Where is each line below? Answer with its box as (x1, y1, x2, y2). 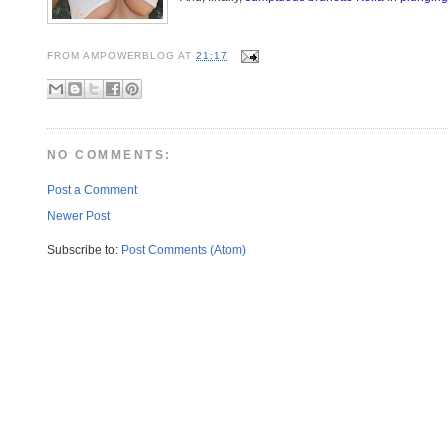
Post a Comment (47, 182, 137, 197)
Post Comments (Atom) (121, 243, 246, 258)
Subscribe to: (47, 243, 121, 258)
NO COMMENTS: (47, 148, 172, 163)
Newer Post (47, 208, 110, 223)
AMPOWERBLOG (82, 50, 176, 62)
